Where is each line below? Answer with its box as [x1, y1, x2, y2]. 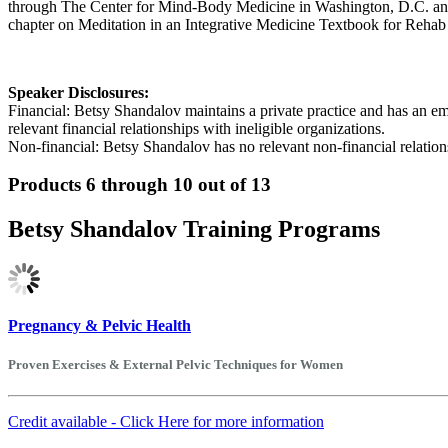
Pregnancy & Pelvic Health [8, 316, 191, 334]
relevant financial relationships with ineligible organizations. [8, 119, 385, 137]
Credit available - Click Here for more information [8, 412, 324, 430]
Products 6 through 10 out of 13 [8, 174, 271, 196]
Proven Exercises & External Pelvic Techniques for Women [8, 356, 343, 372]
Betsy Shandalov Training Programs [8, 216, 380, 243]
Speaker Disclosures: [8, 83, 149, 101]
